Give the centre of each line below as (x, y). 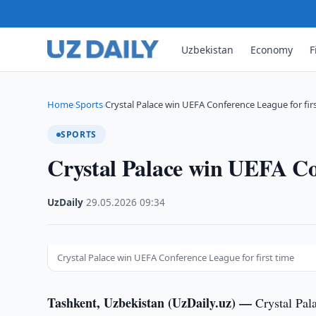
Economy (272, 49)
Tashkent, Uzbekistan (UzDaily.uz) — (152, 303)
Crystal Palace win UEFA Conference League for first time (176, 257)
